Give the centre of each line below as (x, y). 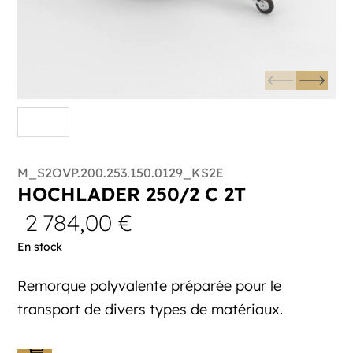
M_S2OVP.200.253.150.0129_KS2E (121, 173)
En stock (40, 247)
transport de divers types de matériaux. (150, 310)
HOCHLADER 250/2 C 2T (132, 194)
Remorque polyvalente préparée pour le (150, 286)
